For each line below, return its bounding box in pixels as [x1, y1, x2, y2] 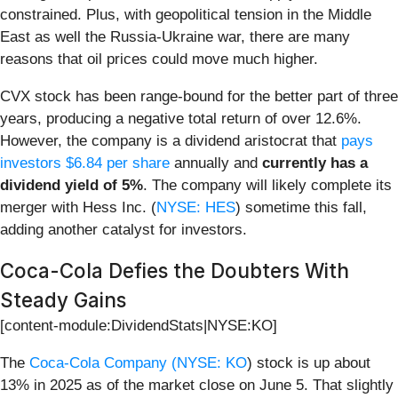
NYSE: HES [156, 199, 235, 217]
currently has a [262, 155, 368, 172]
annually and [170, 155, 262, 172]
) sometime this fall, [235, 199, 367, 217]
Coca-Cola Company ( [29, 354, 177, 372]
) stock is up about [247, 354, 370, 372]
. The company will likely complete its [143, 177, 392, 195]
